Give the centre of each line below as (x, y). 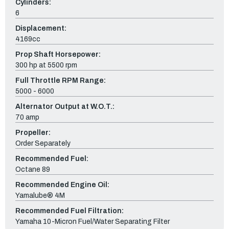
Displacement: (41, 28)
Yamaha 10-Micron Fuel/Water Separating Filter (93, 221)
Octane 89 (33, 169)
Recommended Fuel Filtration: (70, 211)
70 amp (27, 117)
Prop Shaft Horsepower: (58, 54)
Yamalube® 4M (40, 195)
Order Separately (43, 143)
